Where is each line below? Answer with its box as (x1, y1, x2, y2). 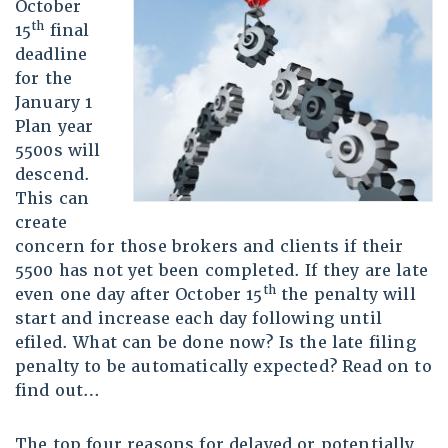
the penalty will (275, 284, 416, 306)
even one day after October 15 (15, 284, 263, 306)
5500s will (15, 140, 101, 162)
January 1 (15, 92, 93, 114)
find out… (15, 380, 101, 402)
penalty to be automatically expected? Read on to (15, 356, 432, 378)
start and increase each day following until (15, 308, 382, 330)
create (15, 212, 67, 234)
